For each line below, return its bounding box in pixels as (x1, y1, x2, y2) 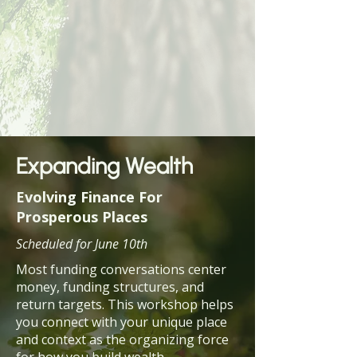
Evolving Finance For (16, 187, 163, 206)
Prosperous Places (16, 207, 151, 226)
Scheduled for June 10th (16, 235, 147, 253)
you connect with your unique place (16, 313, 227, 331)
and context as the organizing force (16, 331, 229, 348)
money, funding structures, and (16, 278, 204, 296)
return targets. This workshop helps (16, 296, 233, 313)
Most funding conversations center (16, 261, 226, 278)
